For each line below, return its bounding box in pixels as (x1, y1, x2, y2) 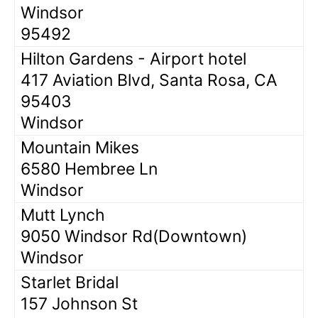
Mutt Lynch (21, 204, 105, 225)
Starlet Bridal (21, 272, 119, 292)
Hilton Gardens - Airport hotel (21, 48, 246, 69)
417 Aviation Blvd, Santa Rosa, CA (21, 70, 278, 90)
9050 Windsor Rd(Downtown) (21, 226, 247, 246)
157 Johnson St (21, 293, 138, 314)
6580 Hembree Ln (21, 158, 158, 179)
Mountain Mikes (21, 137, 139, 158)
